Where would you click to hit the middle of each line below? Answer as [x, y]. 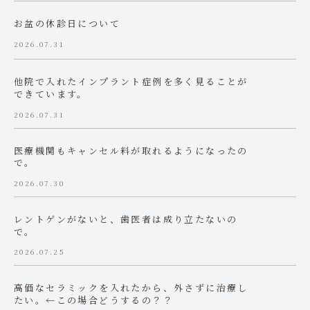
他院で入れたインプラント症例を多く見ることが [131, 81]
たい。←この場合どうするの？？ [94, 300]
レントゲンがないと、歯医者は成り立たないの [126, 219]
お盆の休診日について [67, 23]
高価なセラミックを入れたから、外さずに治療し [131, 287]
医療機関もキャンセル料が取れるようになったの [131, 150]
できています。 [51, 93]
